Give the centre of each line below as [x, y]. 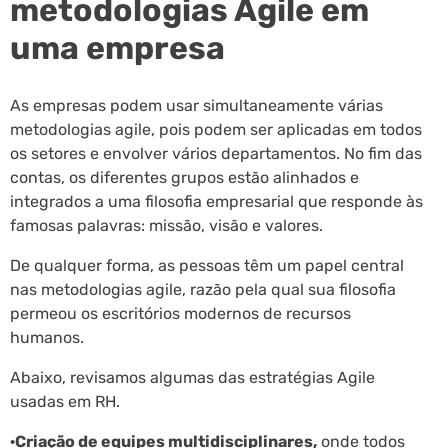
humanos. [47, 337]
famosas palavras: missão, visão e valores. [166, 225]
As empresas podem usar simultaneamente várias [196, 105]
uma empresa [117, 47]
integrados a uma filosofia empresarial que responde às [216, 201]
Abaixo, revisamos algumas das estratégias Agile [192, 377]
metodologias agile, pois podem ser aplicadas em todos [216, 129]
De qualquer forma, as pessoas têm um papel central [207, 265]
